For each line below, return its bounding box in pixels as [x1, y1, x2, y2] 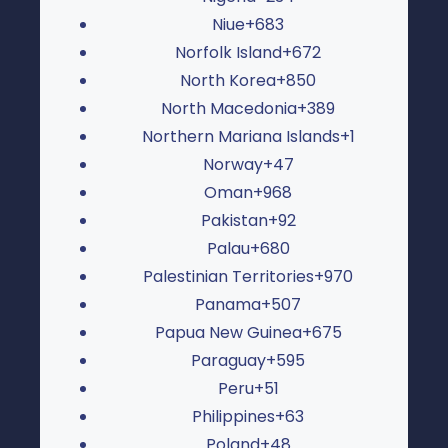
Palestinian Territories [143, 264, 314, 288]
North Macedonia [161, 96, 297, 120]
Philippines [192, 404, 275, 428]
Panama [195, 292, 261, 316]
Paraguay [191, 348, 266, 372]
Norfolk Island [175, 40, 282, 64]
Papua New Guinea [154, 320, 302, 344]
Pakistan [200, 208, 268, 232]
